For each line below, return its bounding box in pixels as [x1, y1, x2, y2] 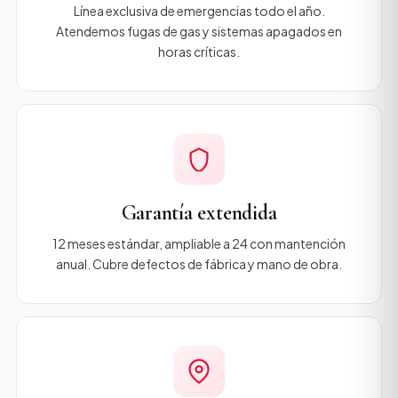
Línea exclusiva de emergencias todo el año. [73, 3, 325, 19]
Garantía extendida [121, 200, 277, 226]
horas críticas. [158, 44, 240, 60]
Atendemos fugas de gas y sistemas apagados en [56, 23, 342, 39]
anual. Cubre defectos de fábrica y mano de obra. [56, 256, 342, 272]
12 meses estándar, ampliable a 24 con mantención [52, 235, 346, 251]
